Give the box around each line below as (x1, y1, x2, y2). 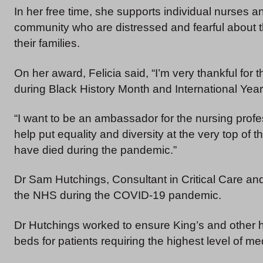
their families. (14, 37, 80, 50)
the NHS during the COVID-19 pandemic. (14, 189, 221, 202)
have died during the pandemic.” (14, 144, 177, 156)
